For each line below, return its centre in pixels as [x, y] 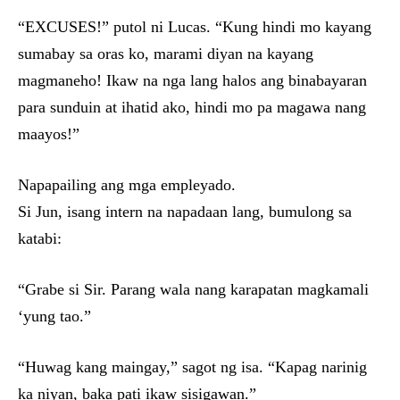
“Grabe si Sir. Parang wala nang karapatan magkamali [193, 289]
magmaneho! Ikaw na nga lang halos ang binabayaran [192, 80]
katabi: [40, 238]
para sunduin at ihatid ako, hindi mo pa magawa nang [192, 107]
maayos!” [49, 133]
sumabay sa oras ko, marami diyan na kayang [166, 53]
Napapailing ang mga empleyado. [127, 184]
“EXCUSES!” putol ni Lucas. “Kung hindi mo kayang [195, 26]
